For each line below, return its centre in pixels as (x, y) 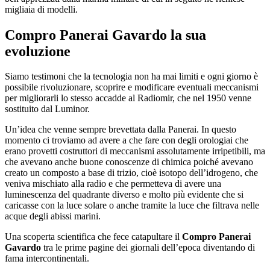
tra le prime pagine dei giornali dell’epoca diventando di (148, 248)
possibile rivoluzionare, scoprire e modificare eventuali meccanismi (132, 87)
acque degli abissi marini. (53, 216)
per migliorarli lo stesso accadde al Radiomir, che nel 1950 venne (128, 98)
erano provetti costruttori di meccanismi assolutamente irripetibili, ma (135, 151)
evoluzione (38, 51)
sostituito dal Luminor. (47, 109)
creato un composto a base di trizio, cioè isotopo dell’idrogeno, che (131, 173)
